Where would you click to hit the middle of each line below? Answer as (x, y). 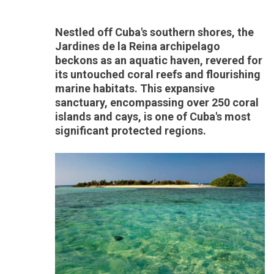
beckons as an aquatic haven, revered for (159, 60)
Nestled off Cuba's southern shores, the (154, 32)
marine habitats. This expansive (135, 88)
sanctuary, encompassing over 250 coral (157, 102)
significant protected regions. (131, 131)
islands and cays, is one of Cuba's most (153, 117)
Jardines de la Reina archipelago (138, 46)
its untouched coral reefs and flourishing (158, 74)
